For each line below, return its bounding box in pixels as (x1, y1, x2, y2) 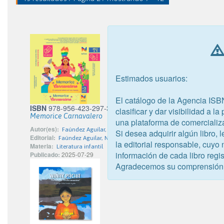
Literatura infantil (56, 143, 103, 150)
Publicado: (30, 150, 60, 159)
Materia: (30, 141, 53, 150)
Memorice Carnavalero (30, 112, 102, 120)
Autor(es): (30, 124, 59, 133)
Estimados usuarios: (115, 72, 187, 84)
